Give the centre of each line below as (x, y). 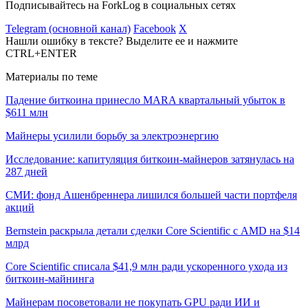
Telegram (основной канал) (68, 28)
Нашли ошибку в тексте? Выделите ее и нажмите (122, 41)
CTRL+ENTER (41, 53)
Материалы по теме (52, 76)
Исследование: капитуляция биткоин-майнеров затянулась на (150, 159)
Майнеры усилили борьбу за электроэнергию (112, 135)
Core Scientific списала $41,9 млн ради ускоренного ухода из (146, 266)
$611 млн (27, 112)
